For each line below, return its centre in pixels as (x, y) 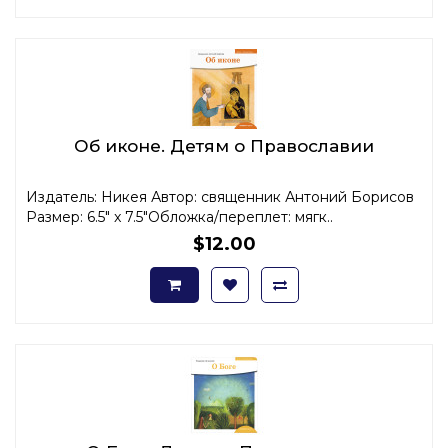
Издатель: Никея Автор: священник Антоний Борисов (220, 196)
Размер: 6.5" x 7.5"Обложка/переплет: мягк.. (179, 216)
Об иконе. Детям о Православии (224, 145)
